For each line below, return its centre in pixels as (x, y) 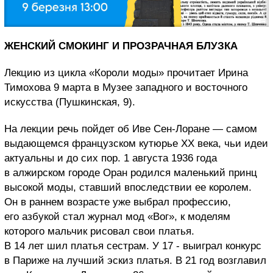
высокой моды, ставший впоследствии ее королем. (128, 187)
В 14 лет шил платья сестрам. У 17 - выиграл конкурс (133, 246)
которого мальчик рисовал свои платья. (99, 231)
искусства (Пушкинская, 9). (70, 102)
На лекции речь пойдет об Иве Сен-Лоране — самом (131, 129)
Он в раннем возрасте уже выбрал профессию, (118, 202)
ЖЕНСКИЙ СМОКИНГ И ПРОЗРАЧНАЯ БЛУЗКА (121, 46)
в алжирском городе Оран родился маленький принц (131, 172)
